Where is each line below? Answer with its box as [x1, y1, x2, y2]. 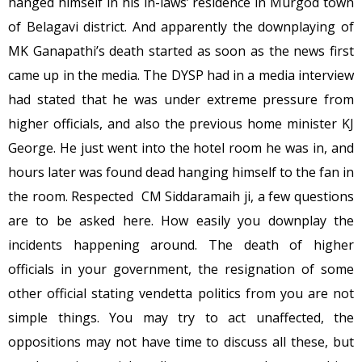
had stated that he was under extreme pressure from [8, 90, 354, 108]
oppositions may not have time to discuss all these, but [8, 332, 354, 351]
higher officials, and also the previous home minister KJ [8, 114, 354, 133]
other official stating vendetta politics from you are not [8, 284, 354, 302]
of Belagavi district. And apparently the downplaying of [8, 17, 354, 36]
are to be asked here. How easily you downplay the [8, 211, 354, 229]
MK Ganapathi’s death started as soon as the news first [8, 41, 354, 60]
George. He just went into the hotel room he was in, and [8, 138, 354, 157]
